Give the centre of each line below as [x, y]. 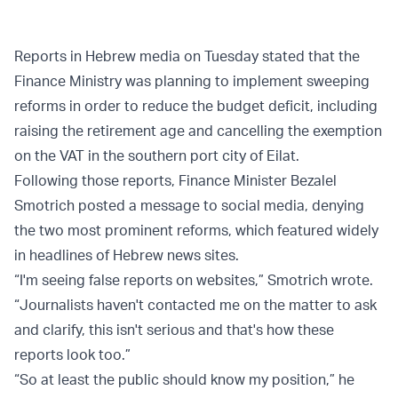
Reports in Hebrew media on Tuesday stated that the [187, 56]
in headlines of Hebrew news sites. [128, 255]
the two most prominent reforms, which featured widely [196, 231]
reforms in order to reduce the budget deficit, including [196, 106]
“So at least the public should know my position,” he [184, 380]
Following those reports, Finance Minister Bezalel [175, 181]
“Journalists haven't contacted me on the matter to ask [195, 305]
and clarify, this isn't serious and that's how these [174, 330]
